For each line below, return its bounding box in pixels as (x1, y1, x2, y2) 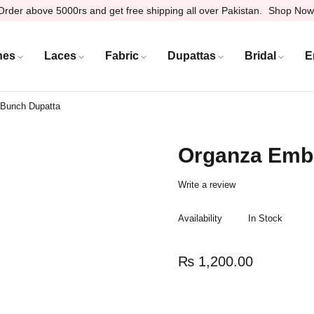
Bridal (244, 49, 276, 62)
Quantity (178, 299, 215, 310)
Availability (178, 213, 222, 224)
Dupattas (167, 49, 216, 62)
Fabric (104, 49, 139, 62)
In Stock (248, 213, 282, 224)
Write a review (178, 179, 235, 190)
